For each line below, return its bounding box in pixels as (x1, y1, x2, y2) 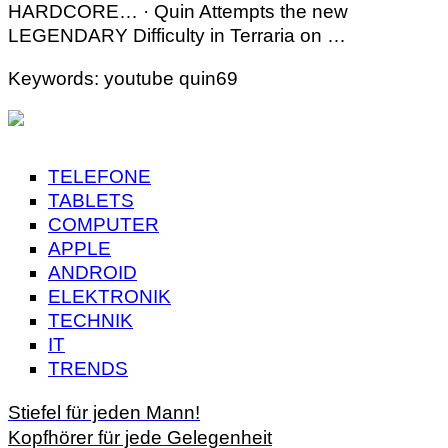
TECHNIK (48, 310, 133, 332)
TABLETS (48, 190, 134, 212)
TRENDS (48, 358, 128, 380)
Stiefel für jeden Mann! (8, 402, 200, 424)
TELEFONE (48, 166, 151, 188)
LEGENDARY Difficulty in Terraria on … (8, 25, 346, 47)
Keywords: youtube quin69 (8, 68, 238, 90)
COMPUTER (48, 214, 159, 236)
